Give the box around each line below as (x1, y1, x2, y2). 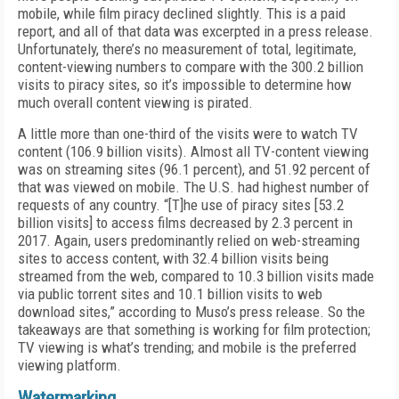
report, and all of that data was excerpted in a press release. (18, 22, 373, 40)
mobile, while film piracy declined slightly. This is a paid (18, 4, 346, 22)
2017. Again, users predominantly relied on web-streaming (18, 232, 360, 249)
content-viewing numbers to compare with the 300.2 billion (18, 58, 363, 76)
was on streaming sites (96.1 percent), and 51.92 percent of (18, 160, 370, 178)
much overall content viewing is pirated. (18, 94, 253, 111)
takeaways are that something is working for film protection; (18, 321, 370, 338)
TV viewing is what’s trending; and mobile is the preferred (18, 338, 356, 356)
